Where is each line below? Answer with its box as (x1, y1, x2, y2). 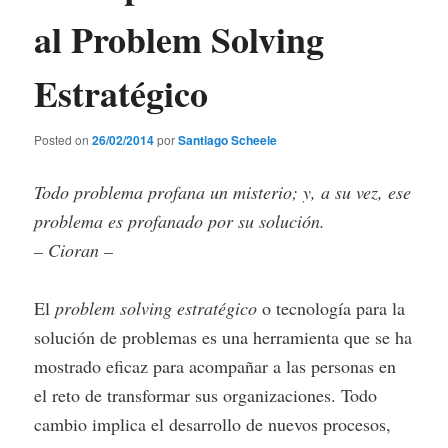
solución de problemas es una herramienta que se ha (34, 325, 413, 350)
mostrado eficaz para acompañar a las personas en (34, 354, 397, 379)
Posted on (34, 130, 93, 148)
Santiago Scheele (178, 130, 278, 149)
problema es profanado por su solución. (34, 208, 326, 233)
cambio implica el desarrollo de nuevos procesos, (34, 412, 392, 437)
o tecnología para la (257, 296, 406, 321)
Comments (370, 5, 434, 25)
